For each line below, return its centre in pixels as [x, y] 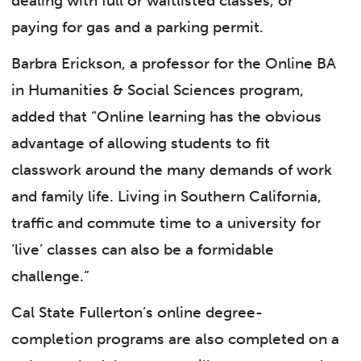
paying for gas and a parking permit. [138, 27]
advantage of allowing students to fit [141, 143]
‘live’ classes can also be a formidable [143, 249]
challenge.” [51, 276]
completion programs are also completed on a [176, 339]
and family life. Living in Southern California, [167, 196]
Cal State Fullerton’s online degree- [137, 313]
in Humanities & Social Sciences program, [158, 89]
